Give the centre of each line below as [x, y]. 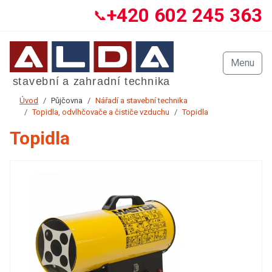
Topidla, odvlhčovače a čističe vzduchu [101, 112]
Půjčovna [67, 100]
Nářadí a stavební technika [141, 100]
